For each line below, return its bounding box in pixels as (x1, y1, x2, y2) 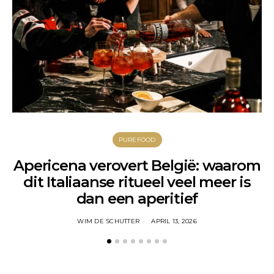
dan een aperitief (76, 190, 198, 208)
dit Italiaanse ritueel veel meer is (23, 173, 251, 191)
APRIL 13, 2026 (151, 217, 197, 226)
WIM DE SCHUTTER (77, 217, 139, 226)
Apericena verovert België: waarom (13, 157, 261, 175)
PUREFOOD (118, 136, 156, 144)
